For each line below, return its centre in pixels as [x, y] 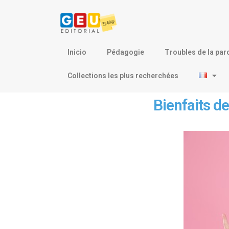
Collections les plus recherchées [123, 75]
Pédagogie [125, 52]
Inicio [77, 52]
